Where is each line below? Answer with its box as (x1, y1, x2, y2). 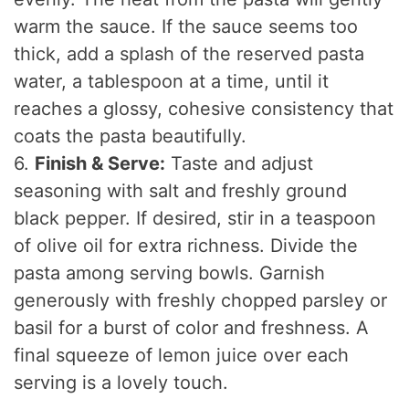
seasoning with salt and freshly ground (14, 180, 348, 203)
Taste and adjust (165, 152, 314, 175)
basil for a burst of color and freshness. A (14, 317, 370, 340)
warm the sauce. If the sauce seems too (14, 16, 359, 38)
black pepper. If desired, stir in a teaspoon (14, 207, 377, 230)
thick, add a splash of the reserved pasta (14, 43, 365, 66)
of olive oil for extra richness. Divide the (14, 235, 359, 257)
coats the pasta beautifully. (14, 125, 247, 148)
